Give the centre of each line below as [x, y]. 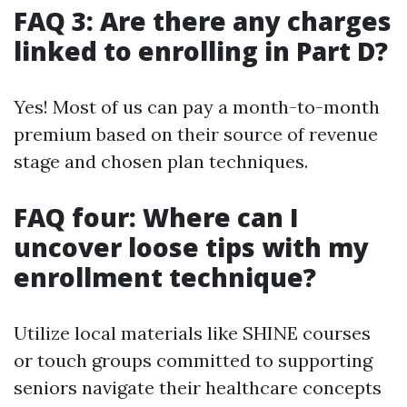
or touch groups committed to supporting [193, 360]
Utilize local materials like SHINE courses [192, 333]
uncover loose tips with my [191, 247]
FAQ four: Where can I [156, 217]
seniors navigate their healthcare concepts [198, 387]
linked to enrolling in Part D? [201, 51]
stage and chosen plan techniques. [161, 161]
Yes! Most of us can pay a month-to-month [197, 107]
